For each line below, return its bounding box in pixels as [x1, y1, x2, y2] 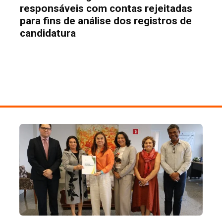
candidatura [20, 27, 76, 39]
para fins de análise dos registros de [20, 14, 192, 27]
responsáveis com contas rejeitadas [20, 2, 193, 14]
